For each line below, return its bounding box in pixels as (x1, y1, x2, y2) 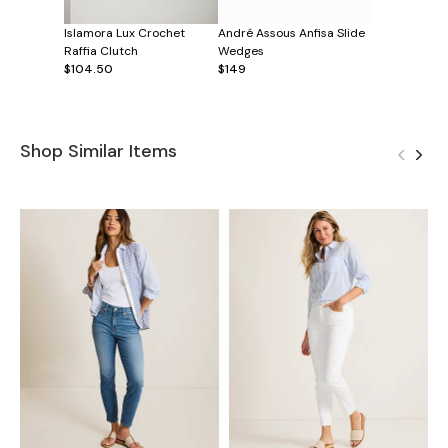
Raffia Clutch (64, 42, 138, 59)
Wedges (218, 42, 264, 59)
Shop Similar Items (20, 138, 177, 163)
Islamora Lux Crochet (64, 24, 185, 41)
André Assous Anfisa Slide (218, 24, 365, 41)
